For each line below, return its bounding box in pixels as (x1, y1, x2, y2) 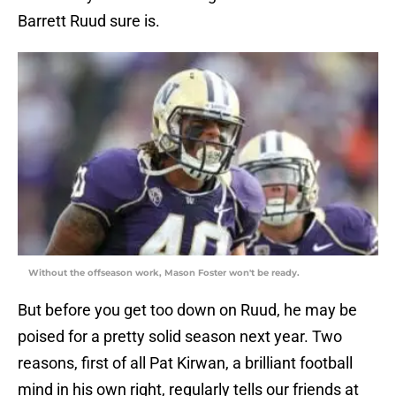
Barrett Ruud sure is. (18, 11, 160, 31)
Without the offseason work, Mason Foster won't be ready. (28, 267, 300, 279)
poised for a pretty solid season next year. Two (18, 327, 342, 346)
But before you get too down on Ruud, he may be (18, 301, 357, 320)
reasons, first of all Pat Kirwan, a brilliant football (18, 354, 353, 373)
